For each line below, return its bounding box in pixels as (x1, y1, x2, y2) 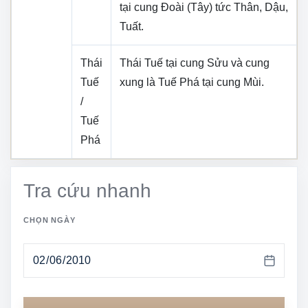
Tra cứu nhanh (23, 179, 151, 201)
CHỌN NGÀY (23, 215, 76, 224)
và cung (228, 56, 269, 69)
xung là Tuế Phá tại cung (120, 76, 243, 88)
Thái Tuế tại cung (120, 56, 207, 69)
